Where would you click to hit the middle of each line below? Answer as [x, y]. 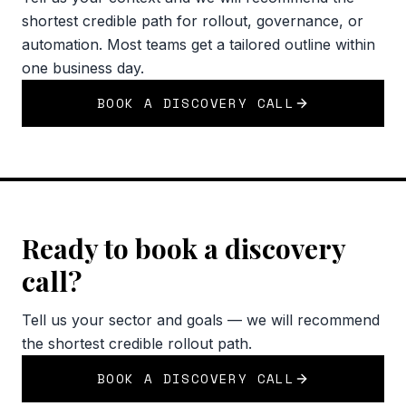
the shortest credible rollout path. [137, 344]
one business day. [83, 68]
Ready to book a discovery [184, 249]
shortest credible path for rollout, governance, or [193, 21]
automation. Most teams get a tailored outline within [198, 45]
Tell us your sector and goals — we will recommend [201, 320]
